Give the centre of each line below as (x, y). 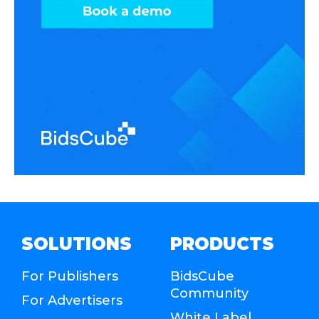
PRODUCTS (222, 244)
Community (209, 293)
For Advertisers (72, 300)
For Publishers (70, 276)
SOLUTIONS (77, 244)
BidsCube (202, 276)
